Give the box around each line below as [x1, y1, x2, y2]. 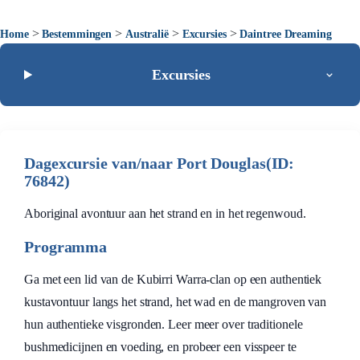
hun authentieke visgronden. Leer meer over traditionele [24, 317, 303, 331]
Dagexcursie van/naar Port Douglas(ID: [24, 154, 295, 172]
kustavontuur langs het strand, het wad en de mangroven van [24, 295, 327, 309]
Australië [125, 28, 169, 40]
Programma [24, 238, 108, 256]
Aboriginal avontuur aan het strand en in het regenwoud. [24, 207, 306, 220]
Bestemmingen [42, 28, 112, 40]
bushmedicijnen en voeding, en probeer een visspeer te [24, 340, 297, 354]
